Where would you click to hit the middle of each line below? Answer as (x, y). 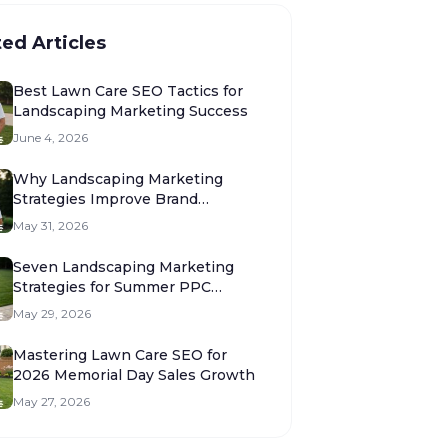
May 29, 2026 (52, 313)
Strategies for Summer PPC (112, 287)
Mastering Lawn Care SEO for (120, 355)
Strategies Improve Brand (105, 199)
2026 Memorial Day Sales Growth (134, 375)
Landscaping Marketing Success (130, 111)
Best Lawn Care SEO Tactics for (128, 91)
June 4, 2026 (50, 137)
